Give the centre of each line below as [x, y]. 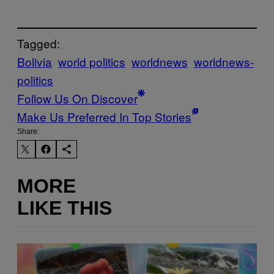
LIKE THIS [65, 208]
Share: [28, 132]
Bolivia [35, 62]
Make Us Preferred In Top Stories [104, 117]
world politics [92, 62]
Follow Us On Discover [77, 98]
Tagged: [39, 43]
